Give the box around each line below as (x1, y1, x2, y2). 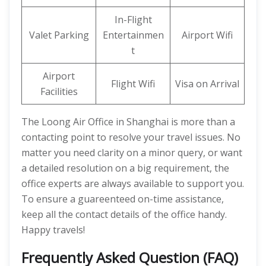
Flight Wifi (111, 77, 155, 90)
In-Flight (114, 13, 152, 26)
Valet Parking (28, 28, 89, 42)
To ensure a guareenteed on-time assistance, (21, 192, 224, 205)
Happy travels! (21, 223, 85, 236)
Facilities (40, 85, 78, 98)
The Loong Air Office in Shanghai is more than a (21, 115, 235, 128)
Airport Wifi (182, 28, 233, 42)
